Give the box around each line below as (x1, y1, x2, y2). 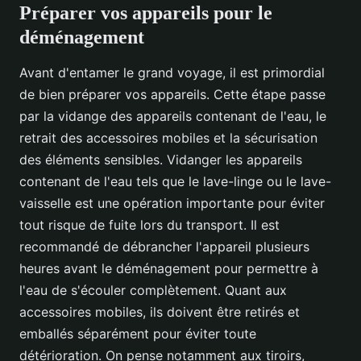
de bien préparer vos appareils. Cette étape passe (19, 86, 326, 103)
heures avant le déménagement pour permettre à (19, 260, 318, 277)
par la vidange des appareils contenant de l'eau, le (19, 108, 326, 125)
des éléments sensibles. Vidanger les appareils (19, 151, 302, 168)
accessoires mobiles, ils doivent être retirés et (19, 304, 300, 321)
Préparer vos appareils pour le (19, 2, 272, 24)
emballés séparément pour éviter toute (19, 326, 256, 342)
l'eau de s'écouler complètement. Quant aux (19, 282, 287, 299)
